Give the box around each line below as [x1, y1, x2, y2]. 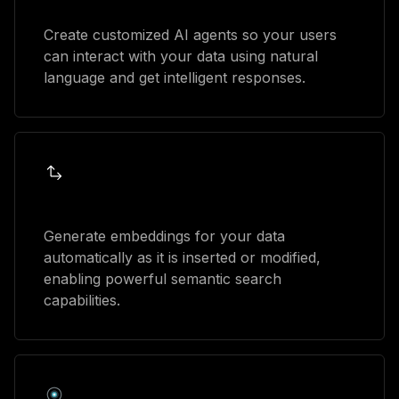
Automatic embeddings [44, 194, 208, 213]
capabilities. [44, 290, 120, 309]
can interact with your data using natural [44, 46, 318, 65]
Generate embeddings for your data [44, 226, 285, 245]
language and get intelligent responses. [44, 68, 305, 86]
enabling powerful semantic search [44, 269, 281, 288]
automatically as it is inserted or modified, [44, 248, 321, 266]
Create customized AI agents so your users [44, 25, 337, 44]
